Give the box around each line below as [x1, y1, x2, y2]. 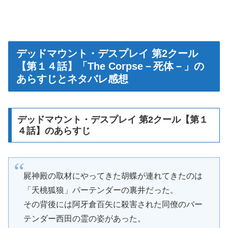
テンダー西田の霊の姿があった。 [23, 214, 146, 223]
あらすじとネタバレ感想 [16, 73, 128, 84]
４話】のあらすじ [17, 126, 91, 136]
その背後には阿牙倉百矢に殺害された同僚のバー [23, 200, 203, 209]
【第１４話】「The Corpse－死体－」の [16, 60, 204, 72]
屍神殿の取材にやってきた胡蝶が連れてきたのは [23, 172, 203, 181]
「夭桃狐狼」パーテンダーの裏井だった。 [23, 186, 178, 195]
